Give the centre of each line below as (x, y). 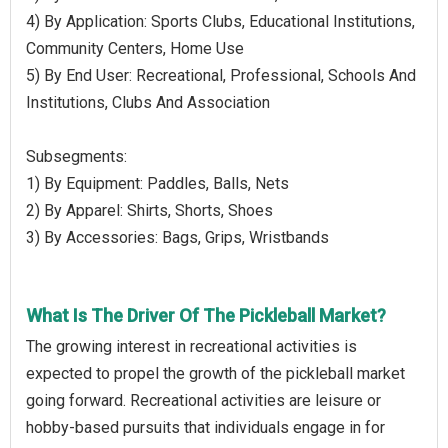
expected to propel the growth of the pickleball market (215, 373)
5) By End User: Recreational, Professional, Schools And (221, 75)
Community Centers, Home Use (135, 48)
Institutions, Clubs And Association (148, 102)
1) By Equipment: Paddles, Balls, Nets (157, 183)
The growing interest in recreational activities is (191, 346)
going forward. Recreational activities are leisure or (203, 400)
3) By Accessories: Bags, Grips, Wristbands (177, 237)
